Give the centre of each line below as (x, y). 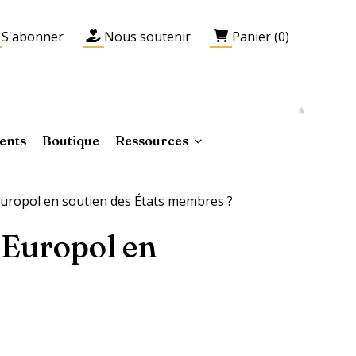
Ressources (152, 140)
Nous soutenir (148, 36)
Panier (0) (261, 36)
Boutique (71, 140)
